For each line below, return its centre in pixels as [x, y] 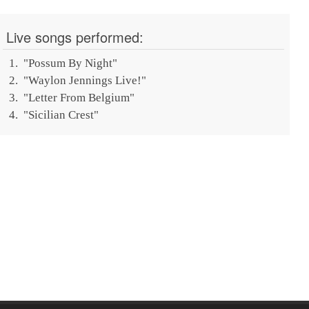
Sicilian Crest [61, 114]
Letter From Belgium [79, 97]
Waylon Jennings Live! [84, 80]
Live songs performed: [75, 37]
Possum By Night [70, 63]
